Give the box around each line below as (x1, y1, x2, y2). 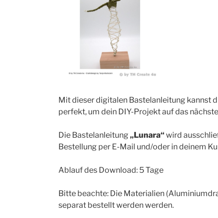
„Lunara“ (130, 130, 164, 140)
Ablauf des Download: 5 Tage (58, 165, 163, 175)
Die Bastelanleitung (58, 130, 130, 140)
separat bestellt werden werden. (58, 200, 174, 210)
